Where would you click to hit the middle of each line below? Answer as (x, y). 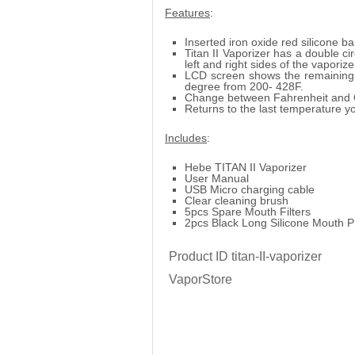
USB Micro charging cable (250, 189)
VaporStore (200, 279)
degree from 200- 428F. (244, 86)
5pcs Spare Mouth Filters (248, 211)
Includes (186, 137)
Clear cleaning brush (237, 200)
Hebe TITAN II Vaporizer (246, 167)
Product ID (198, 256)
